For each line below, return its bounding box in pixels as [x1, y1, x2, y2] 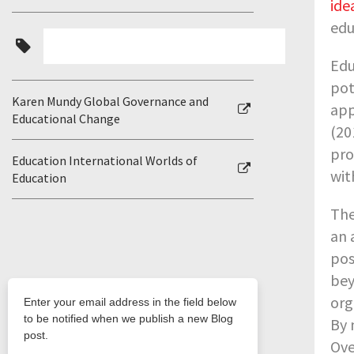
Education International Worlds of [12, 153, 198, 168]
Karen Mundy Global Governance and [12, 93, 209, 109]
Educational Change [12, 111, 120, 126]
